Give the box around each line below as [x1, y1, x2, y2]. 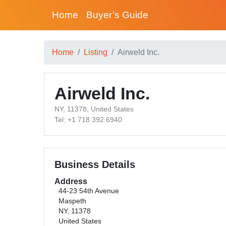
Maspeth [59, 197, 86, 205]
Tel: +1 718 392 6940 [54, 116, 122, 124]
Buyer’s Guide [86, 10, 148, 20]
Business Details [54, 159, 135, 170]
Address [54, 177, 87, 186]
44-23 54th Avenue [59, 187, 119, 195]
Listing [84, 48, 107, 56]
